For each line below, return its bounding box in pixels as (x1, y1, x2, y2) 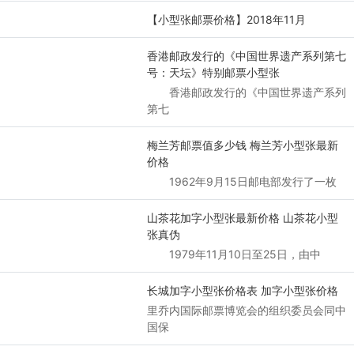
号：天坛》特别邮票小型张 (146, 65, 280, 79)
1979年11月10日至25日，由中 (146, 247, 321, 261)
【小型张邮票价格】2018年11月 (146, 12, 306, 26)
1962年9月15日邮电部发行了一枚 (146, 174, 337, 188)
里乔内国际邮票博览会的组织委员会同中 (146, 303, 346, 317)
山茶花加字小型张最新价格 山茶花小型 (146, 210, 338, 224)
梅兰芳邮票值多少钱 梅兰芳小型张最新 (146, 137, 338, 152)
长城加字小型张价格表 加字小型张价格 (146, 283, 338, 297)
